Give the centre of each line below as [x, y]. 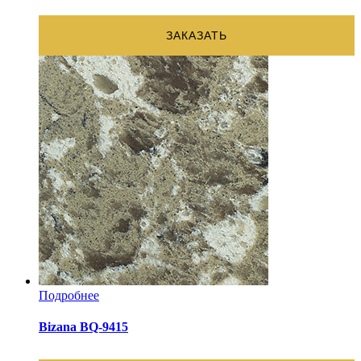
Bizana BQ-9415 [83, 326]
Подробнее [69, 295]
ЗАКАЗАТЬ [197, 35]
